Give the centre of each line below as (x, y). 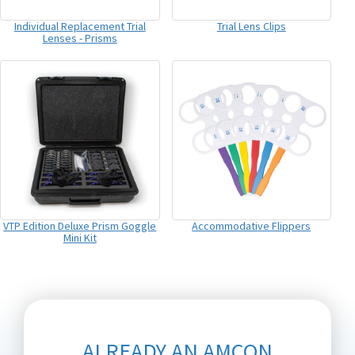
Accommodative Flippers (252, 225)
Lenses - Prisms (80, 38)
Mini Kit (80, 237)
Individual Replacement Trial (80, 26)
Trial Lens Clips (251, 26)
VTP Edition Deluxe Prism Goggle (80, 225)
